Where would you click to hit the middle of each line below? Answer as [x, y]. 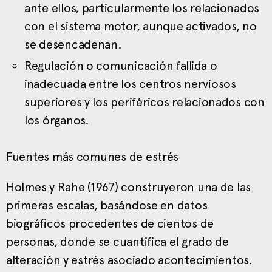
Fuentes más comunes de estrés [93, 156]
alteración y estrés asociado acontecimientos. [129, 260]
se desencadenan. [73, 44]
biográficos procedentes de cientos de [110, 223]
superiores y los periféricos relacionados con [144, 102]
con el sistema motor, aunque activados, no [141, 26]
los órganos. [57, 120]
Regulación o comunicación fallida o [121, 65]
